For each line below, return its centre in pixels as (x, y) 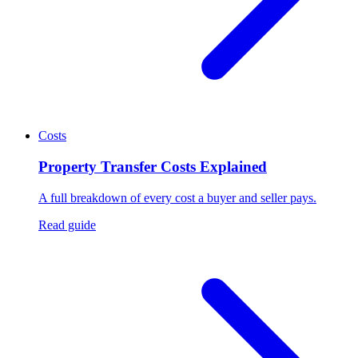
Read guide (67, 225)
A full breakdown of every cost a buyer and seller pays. (177, 197)
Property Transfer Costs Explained (153, 167)
